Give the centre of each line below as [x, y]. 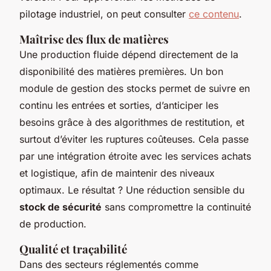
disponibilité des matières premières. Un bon [121, 71]
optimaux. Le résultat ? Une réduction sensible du [132, 190]
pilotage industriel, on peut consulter [104, 14]
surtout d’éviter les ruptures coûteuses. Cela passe [134, 139]
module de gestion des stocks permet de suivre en [135, 88]
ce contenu [214, 14]
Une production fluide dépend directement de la [129, 54]
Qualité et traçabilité [73, 249]
